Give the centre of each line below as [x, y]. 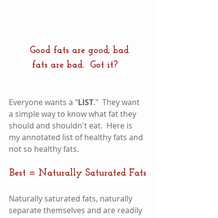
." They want [118, 102]
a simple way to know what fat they [73, 114]
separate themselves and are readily [76, 210]
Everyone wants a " [43, 102]
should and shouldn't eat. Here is [72, 126]
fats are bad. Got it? [75, 65]
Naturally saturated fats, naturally [72, 199]
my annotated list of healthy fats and [77, 137]
